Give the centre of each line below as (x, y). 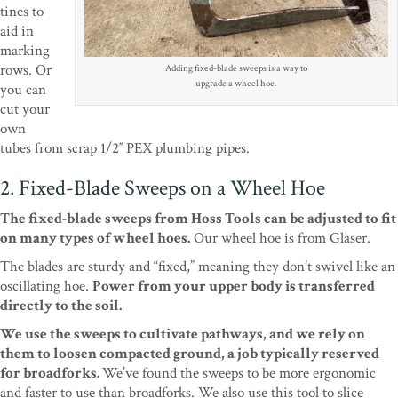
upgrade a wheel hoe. (236, 83)
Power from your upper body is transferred (234, 287)
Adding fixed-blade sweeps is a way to (236, 68)
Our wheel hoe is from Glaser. (280, 239)
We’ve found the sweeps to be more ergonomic (239, 374)
